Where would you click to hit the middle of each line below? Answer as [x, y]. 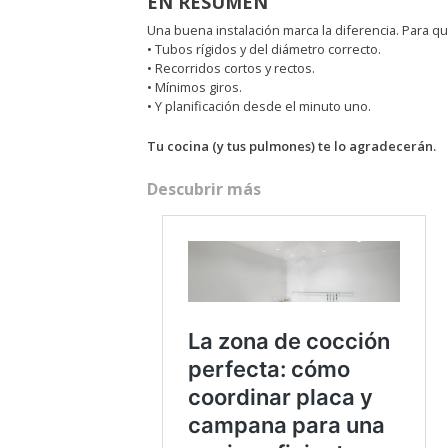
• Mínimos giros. [194, 87]
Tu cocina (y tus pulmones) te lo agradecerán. [291, 145]
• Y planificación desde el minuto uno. [258, 106]
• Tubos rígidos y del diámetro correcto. [263, 49]
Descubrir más [203, 188]
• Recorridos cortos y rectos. [230, 68]
